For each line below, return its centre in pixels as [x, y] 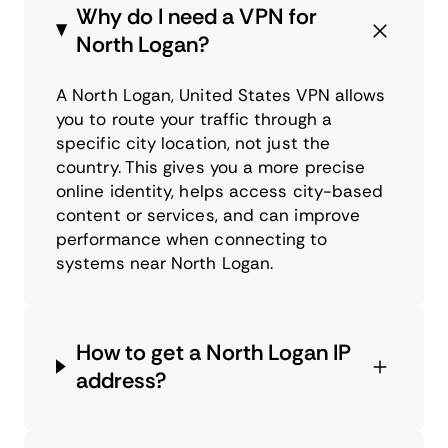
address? [122, 380]
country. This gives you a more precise [211, 166]
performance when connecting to [192, 238]
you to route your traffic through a [194, 118]
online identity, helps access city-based [220, 190]
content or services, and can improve [208, 214]
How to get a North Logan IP [214, 352]
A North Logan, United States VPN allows [221, 94]
